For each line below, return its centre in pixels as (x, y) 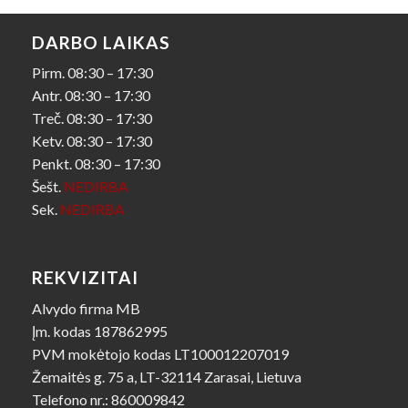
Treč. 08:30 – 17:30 (92, 118)
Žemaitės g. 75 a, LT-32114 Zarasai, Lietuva (167, 376)
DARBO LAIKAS (101, 42)
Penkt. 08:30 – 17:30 (96, 164)
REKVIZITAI (85, 277)
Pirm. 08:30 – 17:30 (92, 73)
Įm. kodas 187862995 (100, 331)
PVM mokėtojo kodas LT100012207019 (160, 353)
